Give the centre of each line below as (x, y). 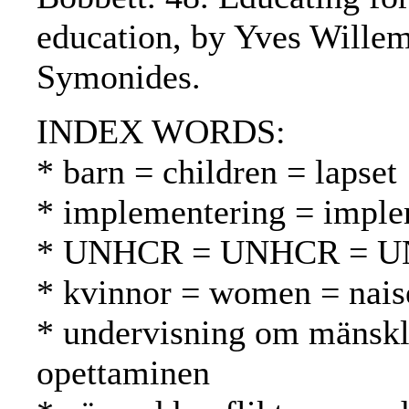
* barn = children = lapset (217, 172)
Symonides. (119, 77)
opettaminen (123, 373)
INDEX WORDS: (161, 132)
